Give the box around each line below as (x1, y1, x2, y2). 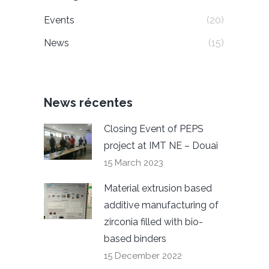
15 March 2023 (104, 157, 163, 168)
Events (44, 14, 74, 26)
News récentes (44, 95, 133, 110)
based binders (104, 233, 166, 244)
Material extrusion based (104, 183, 212, 194)
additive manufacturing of (104, 199, 219, 211)
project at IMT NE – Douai (104, 140, 218, 151)
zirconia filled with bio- (104, 216, 203, 228)
